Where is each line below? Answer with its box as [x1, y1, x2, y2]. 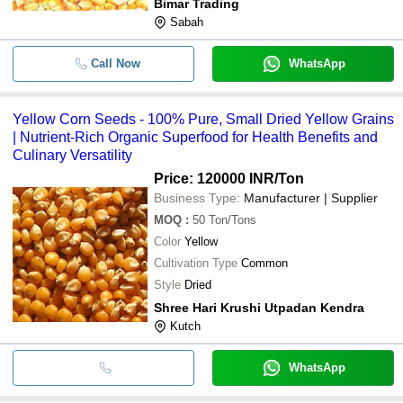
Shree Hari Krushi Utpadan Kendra [154, 300, 364, 315]
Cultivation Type [154, 255, 237, 270]
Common [241, 255, 288, 270]
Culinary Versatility [13, 147, 132, 163]
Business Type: [154, 190, 240, 205]
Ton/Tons [209, 212, 256, 227]
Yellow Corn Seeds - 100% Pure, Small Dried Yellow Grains [13, 111, 394, 127]
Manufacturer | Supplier [244, 190, 378, 205]
